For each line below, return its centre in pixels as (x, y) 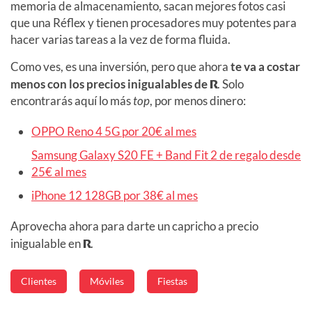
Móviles (107, 281)
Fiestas (172, 281)
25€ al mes (59, 172)
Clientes (39, 281)
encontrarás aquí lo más (72, 101)
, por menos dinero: (198, 101)
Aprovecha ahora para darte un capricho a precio (134, 226)
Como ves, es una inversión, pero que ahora (120, 67)
